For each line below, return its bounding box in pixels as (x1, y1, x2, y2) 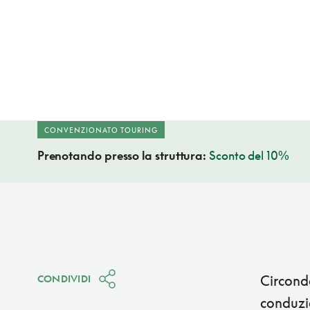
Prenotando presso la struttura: (37, 148, 210, 163)
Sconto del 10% (209, 148, 289, 163)
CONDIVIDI (37, 273, 91, 285)
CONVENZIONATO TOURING (44, 126, 158, 135)
